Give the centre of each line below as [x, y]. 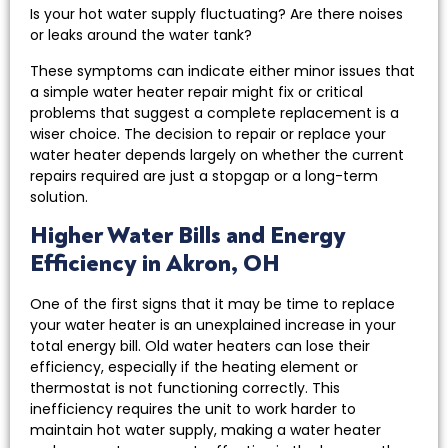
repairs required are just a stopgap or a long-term [204, 175]
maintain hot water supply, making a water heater [205, 430]
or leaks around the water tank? [143, 35]
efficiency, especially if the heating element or [194, 367]
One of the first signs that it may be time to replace [212, 304]
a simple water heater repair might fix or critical [196, 91]
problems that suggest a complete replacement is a [214, 112]
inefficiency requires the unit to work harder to [193, 409]
